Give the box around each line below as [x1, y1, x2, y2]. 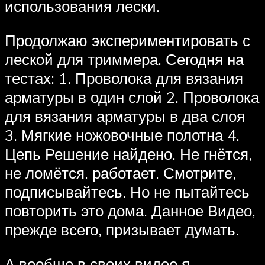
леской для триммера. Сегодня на [5, 50, 244, 69]
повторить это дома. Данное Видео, [5, 201, 256, 221]
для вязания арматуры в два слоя [5, 106, 245, 126]
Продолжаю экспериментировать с [5, 31, 250, 50]
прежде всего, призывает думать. [5, 220, 239, 240]
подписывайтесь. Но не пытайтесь [5, 182, 250, 202]
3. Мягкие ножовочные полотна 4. [5, 125, 240, 145]
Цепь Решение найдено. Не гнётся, [5, 144, 252, 164]
